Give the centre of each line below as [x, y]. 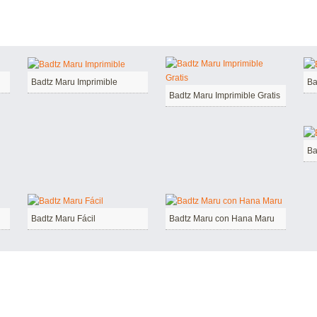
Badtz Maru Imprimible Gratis [225, 96]
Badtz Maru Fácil [63, 219]
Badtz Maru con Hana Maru [222, 219]
